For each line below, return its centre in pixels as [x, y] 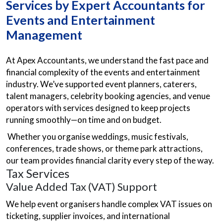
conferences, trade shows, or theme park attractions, [104, 148]
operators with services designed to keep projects [98, 108]
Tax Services [39, 173]
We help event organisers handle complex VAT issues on [109, 204]
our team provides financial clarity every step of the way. [111, 160]
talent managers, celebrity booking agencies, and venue [108, 96]
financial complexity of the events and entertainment [103, 72]
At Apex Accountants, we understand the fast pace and [107, 60]
